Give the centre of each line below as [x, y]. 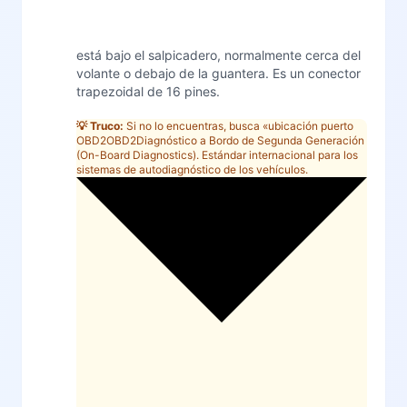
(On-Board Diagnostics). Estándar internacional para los [217, 154]
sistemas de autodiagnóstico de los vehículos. [192, 169]
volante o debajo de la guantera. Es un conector [218, 73]
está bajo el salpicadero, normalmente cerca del [218, 55]
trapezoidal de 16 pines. [148, 91]
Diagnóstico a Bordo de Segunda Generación [250, 140]
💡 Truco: [100, 125]
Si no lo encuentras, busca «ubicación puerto [238, 125]
